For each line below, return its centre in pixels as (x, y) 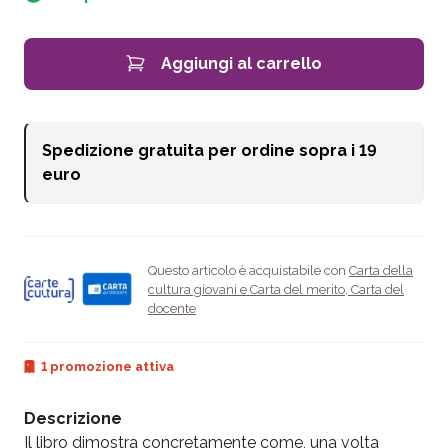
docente (172, 308)
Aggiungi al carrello (241, 63)
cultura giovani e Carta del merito (246, 289)
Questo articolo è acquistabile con (248, 270)
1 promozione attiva (107, 366)
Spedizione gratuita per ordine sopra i (200, 150)
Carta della (381, 270)
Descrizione (73, 418)
